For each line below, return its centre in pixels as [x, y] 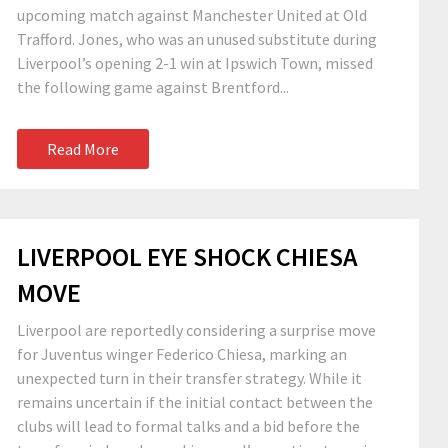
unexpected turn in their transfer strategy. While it [189, 378]
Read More [83, 149]
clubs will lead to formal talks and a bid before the [188, 426]
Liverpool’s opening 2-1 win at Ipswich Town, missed [195, 63]
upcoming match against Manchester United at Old [192, 15]
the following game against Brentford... [153, 87]
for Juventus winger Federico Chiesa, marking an [182, 354]
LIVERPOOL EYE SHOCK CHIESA [187, 256]
